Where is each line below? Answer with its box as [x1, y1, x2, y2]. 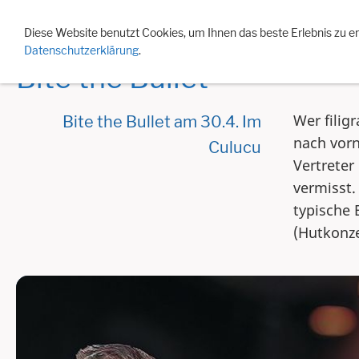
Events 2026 [49, 13, 115, 26]
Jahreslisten [224, 13, 285, 26]
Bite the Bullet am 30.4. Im [63, 112, 261, 131]
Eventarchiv [139, 13, 200, 26]
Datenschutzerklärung [24, 43, 139, 57]
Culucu [208, 138, 261, 157]
